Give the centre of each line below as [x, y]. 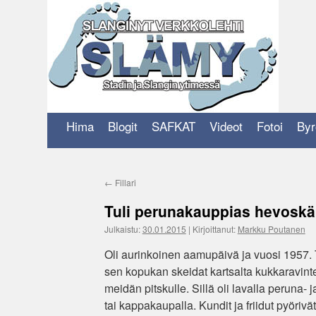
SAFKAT [174, 126]
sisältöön [64, 110]
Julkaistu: [122, 229]
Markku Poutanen [271, 229]
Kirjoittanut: [214, 229]
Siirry [57, 97]
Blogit [123, 126]
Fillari [124, 182]
